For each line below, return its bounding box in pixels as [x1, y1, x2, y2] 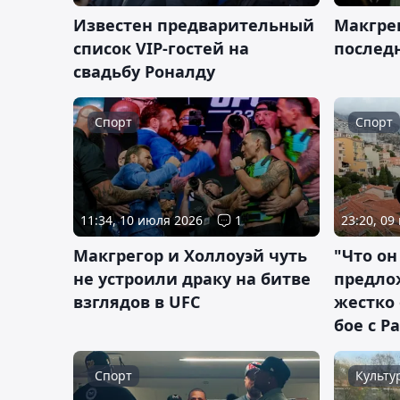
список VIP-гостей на [73, 37, 249, 60]
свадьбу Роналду [73, 61, 215, 83]
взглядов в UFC [73, 290, 200, 312]
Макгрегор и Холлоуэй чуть [73, 244, 307, 266]
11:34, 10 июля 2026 [80, 211, 203, 229]
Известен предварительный [73, 14, 314, 37]
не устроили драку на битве [73, 267, 311, 289]
